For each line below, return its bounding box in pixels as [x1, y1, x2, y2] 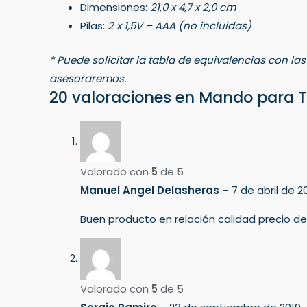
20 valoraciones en [49, 86, 199, 108]
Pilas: [80, 19, 108, 33]
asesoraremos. [49, 71, 126, 86]
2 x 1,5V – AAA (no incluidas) [108, 19, 251, 33]
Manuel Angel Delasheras [80, 182, 222, 197]
